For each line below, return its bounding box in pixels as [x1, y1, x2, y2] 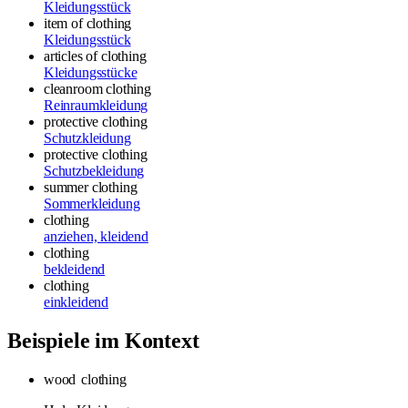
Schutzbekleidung [44, 162, 145, 178]
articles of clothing [44, 47, 147, 64]
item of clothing [44, 15, 132, 31]
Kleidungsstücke [44, 64, 138, 80]
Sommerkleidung [44, 195, 140, 211]
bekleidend [44, 260, 106, 277]
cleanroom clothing [44, 80, 151, 97]
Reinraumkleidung [44, 97, 148, 113]
